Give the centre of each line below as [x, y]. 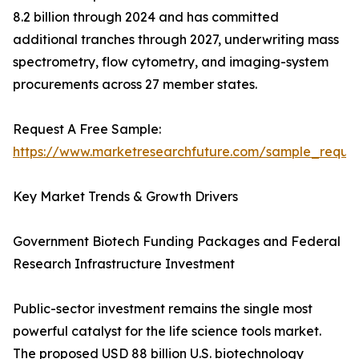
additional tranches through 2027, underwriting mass [176, 40]
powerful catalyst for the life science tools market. [167, 331]
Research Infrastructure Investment [124, 264]
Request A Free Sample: [87, 129]
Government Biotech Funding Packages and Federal [177, 242]
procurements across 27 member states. [137, 85]
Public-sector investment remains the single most [163, 309]
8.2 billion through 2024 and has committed [146, 17]
